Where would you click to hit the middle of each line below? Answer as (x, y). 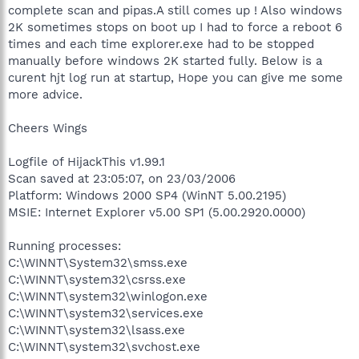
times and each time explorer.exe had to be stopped (161, 44)
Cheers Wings (48, 128)
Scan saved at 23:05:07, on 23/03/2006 (122, 179)
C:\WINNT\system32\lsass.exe (97, 330)
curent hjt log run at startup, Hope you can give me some (175, 78)
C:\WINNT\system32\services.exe (106, 313)
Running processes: (65, 246)
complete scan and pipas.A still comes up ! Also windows (175, 10)
